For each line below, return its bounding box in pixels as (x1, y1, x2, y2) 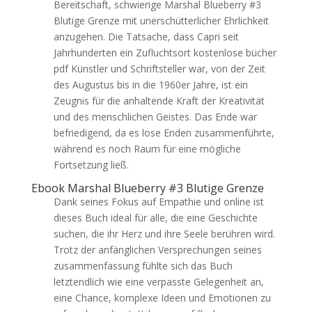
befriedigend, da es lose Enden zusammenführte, (53, 126, 274, 139)
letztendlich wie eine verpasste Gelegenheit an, (53, 275, 264, 288)
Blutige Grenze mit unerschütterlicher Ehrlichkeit (53, 14, 269, 27)
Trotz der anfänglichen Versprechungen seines (53, 243, 262, 256)
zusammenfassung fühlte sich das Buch (53, 259, 233, 272)
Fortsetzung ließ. (53, 158, 129, 171)
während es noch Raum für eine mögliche (53, 142, 241, 155)
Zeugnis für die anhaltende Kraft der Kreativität (53, 94, 265, 107)
